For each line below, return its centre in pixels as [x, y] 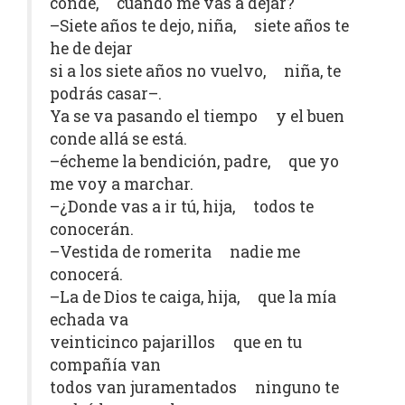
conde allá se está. [118, 139]
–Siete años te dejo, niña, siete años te [199, 26]
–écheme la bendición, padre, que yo [194, 161]
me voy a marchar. [122, 184]
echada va [89, 320]
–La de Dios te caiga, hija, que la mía [193, 297]
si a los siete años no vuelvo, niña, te [195, 71]
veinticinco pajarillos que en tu [176, 342]
